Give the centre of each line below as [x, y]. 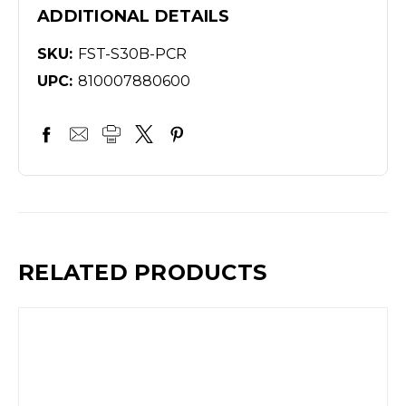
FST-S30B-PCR [132, 54]
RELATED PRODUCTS [142, 273]
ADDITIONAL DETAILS [134, 17]
